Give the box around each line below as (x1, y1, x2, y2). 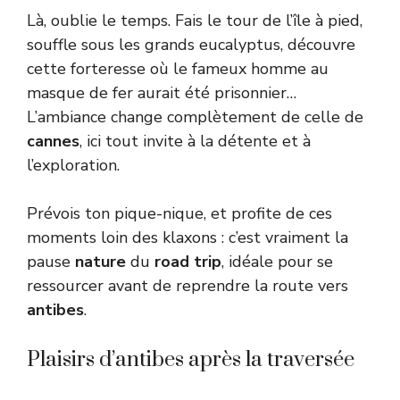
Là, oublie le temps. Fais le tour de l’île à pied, (27, 10, 362, 32)
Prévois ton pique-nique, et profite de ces (27, 203, 332, 225)
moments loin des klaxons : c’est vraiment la (27, 227, 348, 249)
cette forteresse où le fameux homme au (27, 58, 329, 80)
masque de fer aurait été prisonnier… (27, 82, 296, 104)
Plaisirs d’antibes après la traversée (27, 346, 354, 374)
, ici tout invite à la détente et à (79, 130, 311, 153)
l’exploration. (27, 154, 120, 177)
